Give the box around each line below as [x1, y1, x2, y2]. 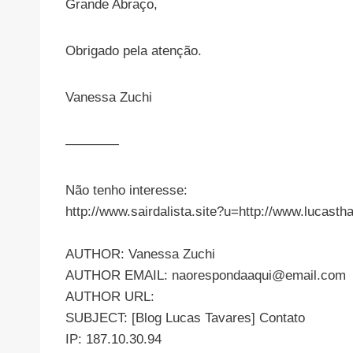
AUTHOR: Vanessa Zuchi [65, 247, 215, 262]
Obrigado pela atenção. [65, 43, 202, 59]
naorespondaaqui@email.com [172, 268, 346, 284]
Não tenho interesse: [65, 183, 188, 199]
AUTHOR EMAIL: [65, 268, 172, 284]
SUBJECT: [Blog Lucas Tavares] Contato [65, 310, 305, 326]
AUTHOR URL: [65, 289, 154, 305]
